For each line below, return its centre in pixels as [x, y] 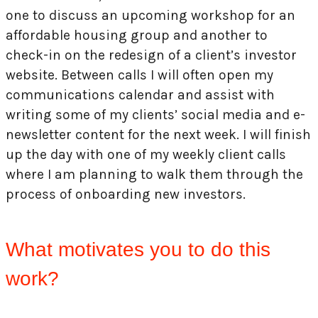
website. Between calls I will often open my [139, 75]
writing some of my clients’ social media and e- [155, 114]
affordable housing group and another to [137, 35]
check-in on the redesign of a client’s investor [151, 55]
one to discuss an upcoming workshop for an [150, 15]
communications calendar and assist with [140, 94]
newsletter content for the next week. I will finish [158, 134]
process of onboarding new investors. [127, 194]
